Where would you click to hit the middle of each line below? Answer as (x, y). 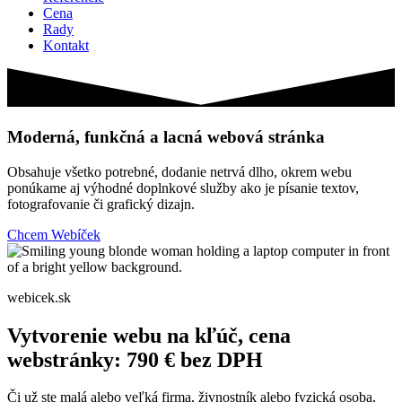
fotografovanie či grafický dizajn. (101, 204)
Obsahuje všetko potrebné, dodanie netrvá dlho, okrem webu (179, 171)
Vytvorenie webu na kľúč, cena (149, 335)
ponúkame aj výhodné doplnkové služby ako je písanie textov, (183, 188)
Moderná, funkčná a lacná (107, 136)
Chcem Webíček (54, 234)
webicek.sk (39, 297)
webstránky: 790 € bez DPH (135, 359)
